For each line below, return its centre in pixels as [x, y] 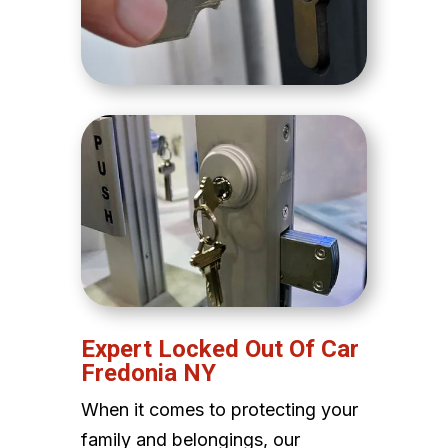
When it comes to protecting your [219, 409]
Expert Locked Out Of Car [219, 348]
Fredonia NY [148, 372]
